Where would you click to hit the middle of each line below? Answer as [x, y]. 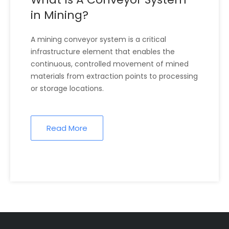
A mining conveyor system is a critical [98, 40]
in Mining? [60, 15]
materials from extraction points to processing [114, 76]
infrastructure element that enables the [103, 52]
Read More [67, 128]
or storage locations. [67, 89]
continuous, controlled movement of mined [110, 64]
